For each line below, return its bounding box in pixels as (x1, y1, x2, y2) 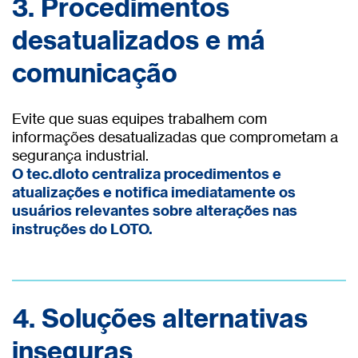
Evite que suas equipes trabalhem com (12, 109, 267, 128)
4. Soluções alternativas (12, 301, 308, 334)
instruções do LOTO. (12, 220, 153, 239)
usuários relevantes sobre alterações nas (12, 201, 297, 221)
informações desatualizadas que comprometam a (12, 128, 338, 146)
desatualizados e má (12, 23, 265, 56)
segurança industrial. (12, 146, 149, 165)
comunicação (12, 56, 177, 89)
